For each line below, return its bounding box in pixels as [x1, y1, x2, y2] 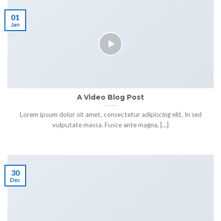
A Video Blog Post [77, 93, 144, 102]
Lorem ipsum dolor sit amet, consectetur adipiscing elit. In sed [19, 110, 202, 119]
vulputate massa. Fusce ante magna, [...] [52, 121, 169, 129]
